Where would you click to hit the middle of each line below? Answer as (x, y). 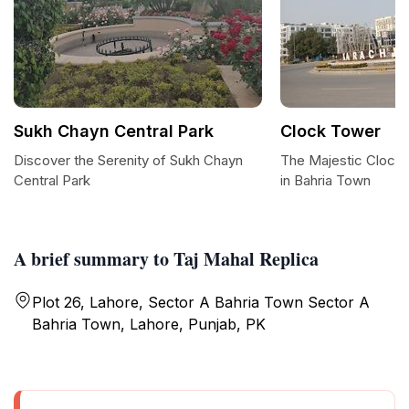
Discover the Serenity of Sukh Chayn (128, 160)
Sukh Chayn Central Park (114, 131)
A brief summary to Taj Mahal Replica (166, 259)
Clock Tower (330, 131)
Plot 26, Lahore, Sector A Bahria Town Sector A (201, 302)
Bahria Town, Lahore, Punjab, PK (149, 324)
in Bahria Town (325, 180)
